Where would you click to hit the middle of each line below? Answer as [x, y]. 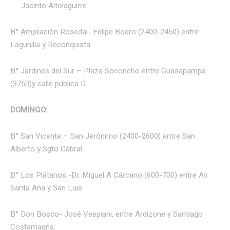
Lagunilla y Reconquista [50, 45]
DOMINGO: [29, 110]
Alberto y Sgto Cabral [46, 149]
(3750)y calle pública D [48, 84]
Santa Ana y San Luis [46, 188]
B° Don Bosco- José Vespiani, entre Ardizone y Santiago [107, 214]
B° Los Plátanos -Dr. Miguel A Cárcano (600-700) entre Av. [109, 175]
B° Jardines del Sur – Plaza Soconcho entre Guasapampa [108, 71]
